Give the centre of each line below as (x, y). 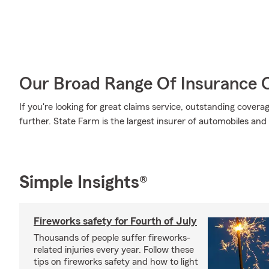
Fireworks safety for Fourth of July (115, 221)
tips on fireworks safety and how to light (116, 262)
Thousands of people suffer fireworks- (112, 238)
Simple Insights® (83, 183)
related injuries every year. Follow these (114, 250)
